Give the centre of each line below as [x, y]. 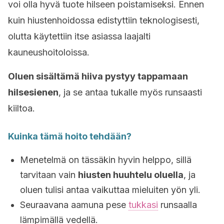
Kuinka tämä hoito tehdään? [70, 136]
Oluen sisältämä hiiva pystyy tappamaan [98, 76]
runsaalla [177, 205]
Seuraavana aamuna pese [74, 205]
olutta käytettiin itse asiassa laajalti [79, 36]
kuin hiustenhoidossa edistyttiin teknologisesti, [104, 20]
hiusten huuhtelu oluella [131, 175]
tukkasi [143, 205]
